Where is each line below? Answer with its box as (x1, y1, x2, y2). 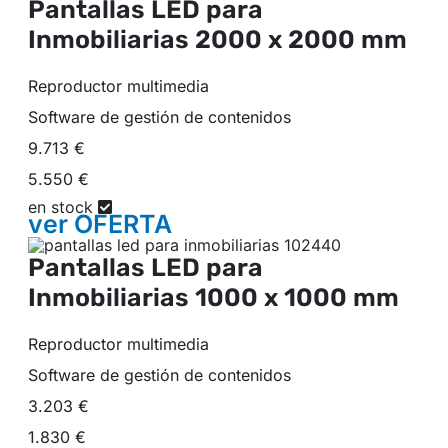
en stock (28, 197, 98, 218)
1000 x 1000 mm (195, 282, 399, 312)
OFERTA (74, 209, 172, 240)
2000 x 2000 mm (195, 25, 407, 55)
